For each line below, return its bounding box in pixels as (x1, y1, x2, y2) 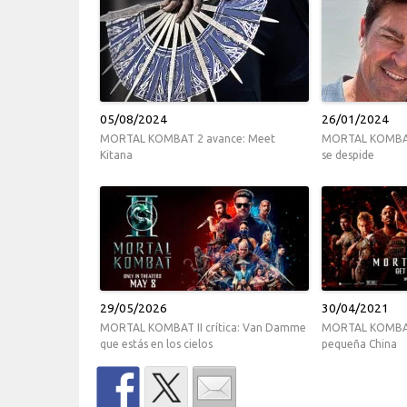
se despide (322, 149, 374, 162)
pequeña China (322, 338, 397, 351)
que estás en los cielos (100, 338, 213, 351)
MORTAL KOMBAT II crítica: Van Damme (100, 322, 306, 334)
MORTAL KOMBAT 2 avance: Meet (100, 133, 275, 145)
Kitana (100, 149, 133, 162)
